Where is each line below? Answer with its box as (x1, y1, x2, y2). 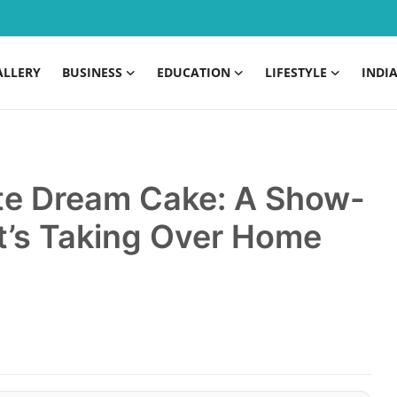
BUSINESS (62, 64, 122, 81)
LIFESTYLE (265, 64, 327, 81)
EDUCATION (157, 64, 230, 81)
